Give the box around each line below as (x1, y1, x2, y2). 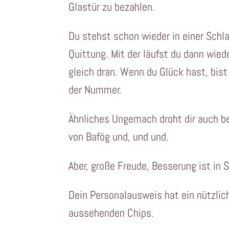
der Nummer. (68, 82, 122, 97)
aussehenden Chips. (68, 205, 154, 220)
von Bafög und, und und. (68, 129, 169, 144)
